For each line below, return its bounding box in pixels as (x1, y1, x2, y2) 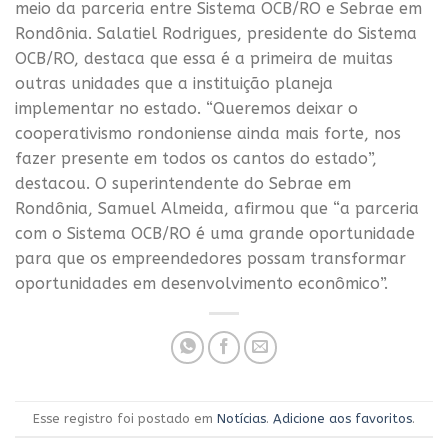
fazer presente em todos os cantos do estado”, (15, 149, 377, 169)
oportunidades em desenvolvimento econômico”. (15, 274, 388, 294)
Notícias (217, 410, 266, 426)
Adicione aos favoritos (273, 410, 412, 426)
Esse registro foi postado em (33, 410, 217, 426)
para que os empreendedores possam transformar (15, 249, 406, 269)
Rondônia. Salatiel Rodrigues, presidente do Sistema (15, 24, 417, 44)
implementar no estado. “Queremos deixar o (15, 99, 358, 119)
